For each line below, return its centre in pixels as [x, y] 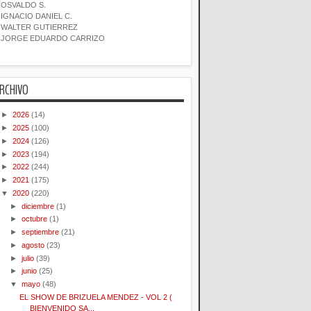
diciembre [38, 206]
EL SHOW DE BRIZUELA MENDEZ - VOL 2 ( [96, 297]
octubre [35, 219]
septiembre [41, 232]
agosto [33, 245]
